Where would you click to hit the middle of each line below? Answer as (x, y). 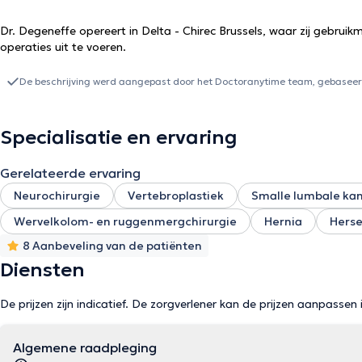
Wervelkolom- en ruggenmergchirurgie (125, 221)
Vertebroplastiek (176, 196)
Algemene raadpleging (85, 347)
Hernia (283, 221)
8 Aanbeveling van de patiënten (112, 246)
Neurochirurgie (57, 196)
